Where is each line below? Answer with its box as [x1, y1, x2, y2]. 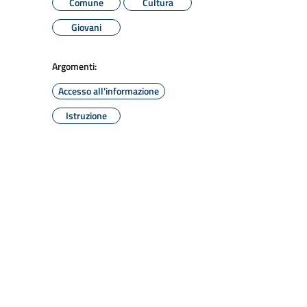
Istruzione [66, 108, 107, 123]
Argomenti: [52, 59, 97, 73]
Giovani [71, 20, 101, 34]
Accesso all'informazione [58, 84, 159, 98]
